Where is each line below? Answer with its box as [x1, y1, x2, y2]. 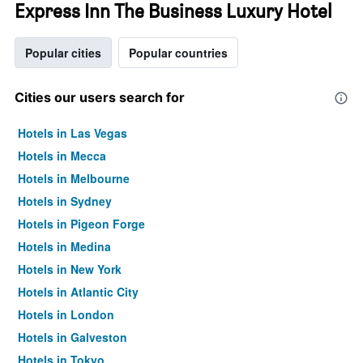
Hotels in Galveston [18, 329, 127, 345]
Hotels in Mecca [18, 147, 106, 164]
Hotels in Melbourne [18, 170, 130, 186]
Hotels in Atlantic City [18, 284, 139, 300]
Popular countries [129, 45, 228, 61]
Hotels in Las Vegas [18, 125, 127, 141]
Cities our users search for [15, 89, 185, 105]
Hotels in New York [18, 261, 122, 277]
